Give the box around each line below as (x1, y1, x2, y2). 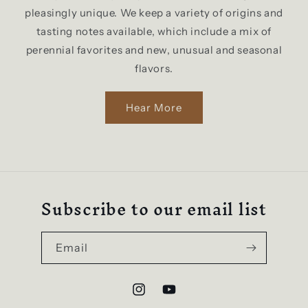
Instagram (131, 290, 179, 303)
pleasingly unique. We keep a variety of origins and (25, 6, 283, 20)
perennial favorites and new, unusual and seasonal (25, 43, 283, 57)
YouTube (161, 290, 202, 303)
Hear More (126, 100, 182, 114)
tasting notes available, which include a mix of (36, 25, 272, 38)
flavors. (135, 62, 173, 76)
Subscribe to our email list (41, 191, 267, 228)
